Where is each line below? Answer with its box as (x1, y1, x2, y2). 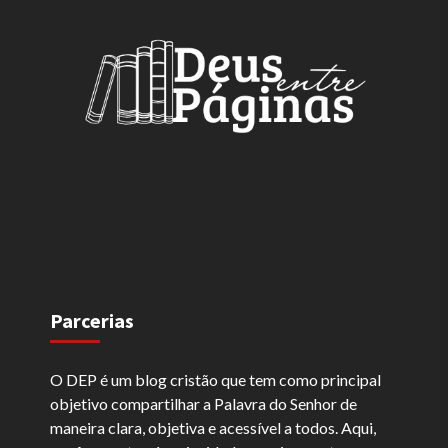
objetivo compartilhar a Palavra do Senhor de (50, 393, 357, 413)
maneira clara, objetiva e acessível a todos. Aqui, (50, 417, 376, 437)
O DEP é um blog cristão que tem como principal (50, 369, 381, 389)
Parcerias (50, 307, 134, 333)
